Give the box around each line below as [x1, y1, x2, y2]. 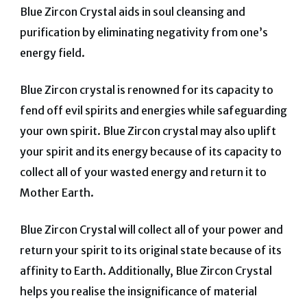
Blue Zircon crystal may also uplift [102, 123, 276, 138]
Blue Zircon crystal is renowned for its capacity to [19, 82, 273, 97]
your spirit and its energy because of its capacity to [19, 144, 282, 158]
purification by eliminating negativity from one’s [19, 25, 268, 39]
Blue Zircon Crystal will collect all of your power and [19, 222, 283, 236]
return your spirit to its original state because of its [19, 243, 282, 257]
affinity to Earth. [19, 263, 108, 278]
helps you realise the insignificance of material [19, 284, 257, 298]
